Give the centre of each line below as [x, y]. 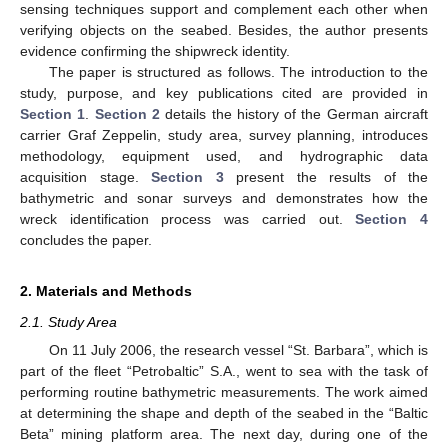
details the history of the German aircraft [294, 113]
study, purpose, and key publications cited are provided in [224, 92]
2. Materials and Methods [106, 290]
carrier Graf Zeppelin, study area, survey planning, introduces [224, 134]
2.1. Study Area [68, 321]
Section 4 [392, 218]
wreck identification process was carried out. [188, 218]
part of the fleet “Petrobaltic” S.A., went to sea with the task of [224, 371]
